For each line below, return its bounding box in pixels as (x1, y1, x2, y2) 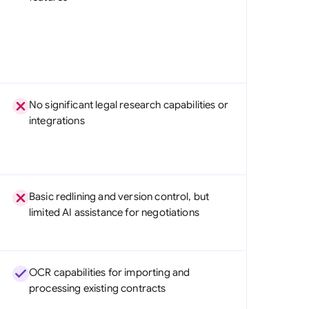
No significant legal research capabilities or (28, 99, 229, 111)
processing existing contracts (28, 282, 166, 295)
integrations (28, 114, 85, 127)
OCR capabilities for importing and (28, 266, 190, 279)
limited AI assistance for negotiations (28, 206, 199, 219)
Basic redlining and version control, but (28, 190, 210, 203)
